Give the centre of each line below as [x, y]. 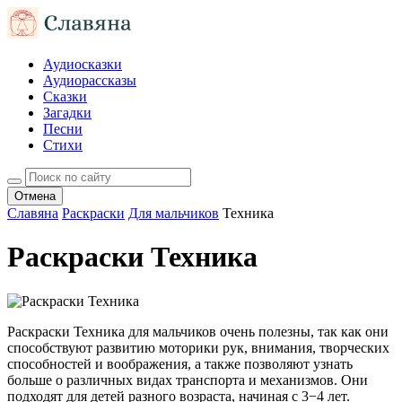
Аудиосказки [83, 64]
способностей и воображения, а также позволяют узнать [180, 363]
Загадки [67, 113]
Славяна [33, 213]
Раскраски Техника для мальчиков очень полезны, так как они [198, 331]
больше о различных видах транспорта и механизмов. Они [188, 380]
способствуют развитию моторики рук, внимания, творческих [198, 347]
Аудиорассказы [90, 80]
